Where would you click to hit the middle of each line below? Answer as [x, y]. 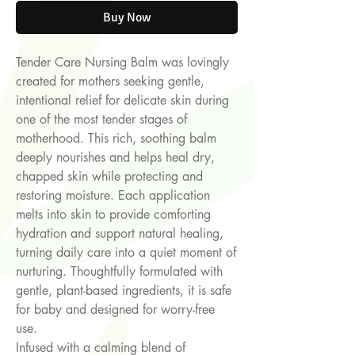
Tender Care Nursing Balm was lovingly [122, 63]
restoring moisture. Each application [113, 196]
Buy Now [127, 18]
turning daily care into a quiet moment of [126, 253]
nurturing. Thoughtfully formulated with [119, 272]
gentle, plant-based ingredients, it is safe [124, 291]
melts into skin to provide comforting [113, 215]
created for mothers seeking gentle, [110, 82]
